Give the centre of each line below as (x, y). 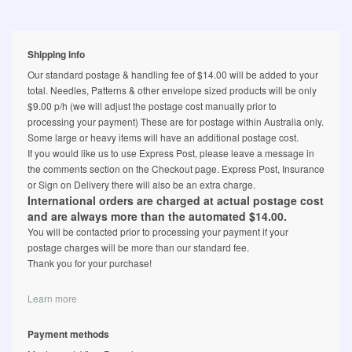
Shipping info (56, 55)
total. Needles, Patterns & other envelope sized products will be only (172, 90)
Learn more (52, 299)
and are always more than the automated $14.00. (157, 216)
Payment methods (68, 334)
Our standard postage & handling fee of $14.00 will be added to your (173, 75)
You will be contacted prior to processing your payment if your (158, 232)
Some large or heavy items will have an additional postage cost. (163, 137)
